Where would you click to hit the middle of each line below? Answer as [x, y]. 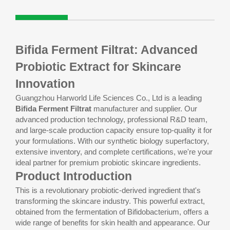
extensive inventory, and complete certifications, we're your [114, 152]
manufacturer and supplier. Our [144, 109]
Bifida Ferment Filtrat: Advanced [107, 50]
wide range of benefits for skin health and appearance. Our [113, 223]
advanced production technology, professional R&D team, [111, 120]
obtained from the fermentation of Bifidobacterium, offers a [112, 212]
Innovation [45, 84]
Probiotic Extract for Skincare [98, 67]
